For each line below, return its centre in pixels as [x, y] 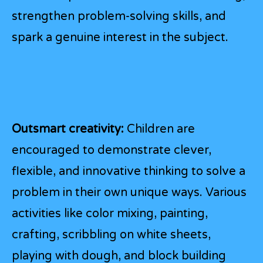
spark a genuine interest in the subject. [120, 37]
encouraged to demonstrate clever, [112, 150]
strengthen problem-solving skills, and [119, 16]
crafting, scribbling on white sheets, [111, 235]
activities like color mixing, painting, [110, 213]
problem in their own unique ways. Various [129, 192]
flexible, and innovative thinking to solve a [129, 171]
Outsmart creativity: [68, 129]
